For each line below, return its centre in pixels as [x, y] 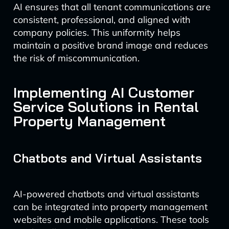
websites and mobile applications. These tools [111, 220]
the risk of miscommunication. [76, 58]
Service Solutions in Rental [106, 107]
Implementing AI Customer [104, 92]
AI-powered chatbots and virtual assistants [106, 194]
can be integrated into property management [110, 207]
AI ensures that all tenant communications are [112, 7]
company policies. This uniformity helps [97, 32]
